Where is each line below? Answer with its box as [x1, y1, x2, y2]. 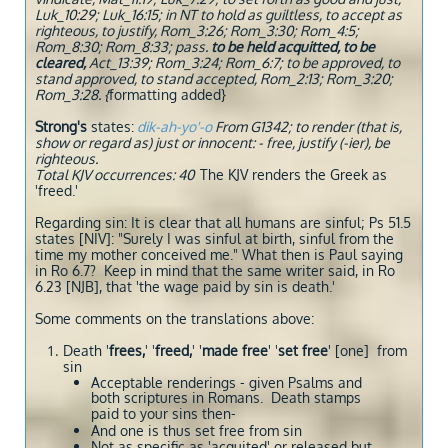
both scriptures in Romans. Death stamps [91, 389, 361, 408]
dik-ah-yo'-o [137, 118, 212, 135]
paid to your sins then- [91, 405, 236, 424]
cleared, [35, 54, 86, 71]
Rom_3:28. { [35, 86, 109, 103]
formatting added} [109, 86, 226, 103]
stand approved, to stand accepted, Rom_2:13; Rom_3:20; [35, 70, 393, 87]
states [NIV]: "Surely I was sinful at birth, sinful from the [35, 230, 394, 247]
